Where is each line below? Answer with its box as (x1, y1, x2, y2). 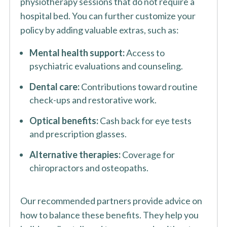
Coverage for (120, 149, 175, 160)
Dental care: (29, 81, 80, 92)
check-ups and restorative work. (29, 94, 157, 105)
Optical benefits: (29, 115, 98, 126)
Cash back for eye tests (98, 115, 192, 126)
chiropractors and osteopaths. (29, 162, 148, 173)
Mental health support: (29, 47, 125, 58)
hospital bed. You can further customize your (20, 10, 196, 21)
